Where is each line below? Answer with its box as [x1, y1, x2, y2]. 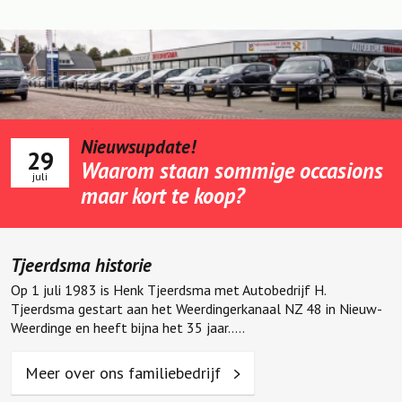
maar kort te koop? [81, 181, 244, 211]
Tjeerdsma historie [11, 253, 152, 278]
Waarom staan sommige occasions [81, 156, 383, 186]
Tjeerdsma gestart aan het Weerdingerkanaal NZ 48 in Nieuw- [11, 300, 382, 319]
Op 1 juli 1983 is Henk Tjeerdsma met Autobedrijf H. [11, 281, 326, 300]
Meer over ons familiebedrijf [25, 363, 225, 384]
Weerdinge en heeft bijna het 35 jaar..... [11, 319, 245, 337]
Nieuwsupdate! [81, 135, 196, 160]
